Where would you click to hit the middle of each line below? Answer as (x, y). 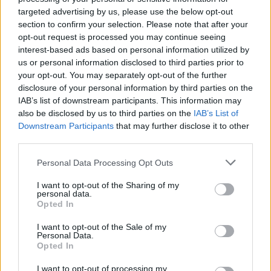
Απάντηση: (29, 30)
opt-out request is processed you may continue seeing (122, 37)
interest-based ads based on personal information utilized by (134, 50)
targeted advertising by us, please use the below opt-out (126, 11)
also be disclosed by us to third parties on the (106, 113)
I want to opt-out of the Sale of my (102, 227)
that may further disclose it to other (181, 126)
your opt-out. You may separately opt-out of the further (122, 75)
